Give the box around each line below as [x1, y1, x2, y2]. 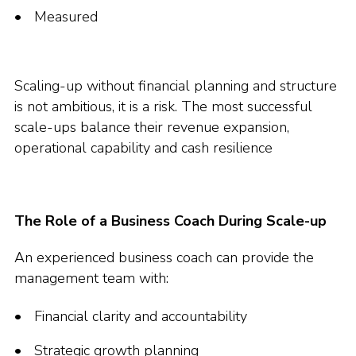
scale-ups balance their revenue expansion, [14, 118, 289, 137]
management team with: [14, 269, 168, 288]
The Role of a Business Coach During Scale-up [14, 211, 327, 230]
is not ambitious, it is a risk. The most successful [14, 97, 312, 116]
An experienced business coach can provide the [14, 248, 314, 267]
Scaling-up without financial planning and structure [14, 76, 337, 95]
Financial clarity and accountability [34, 307, 247, 326]
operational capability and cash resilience [14, 138, 273, 157]
